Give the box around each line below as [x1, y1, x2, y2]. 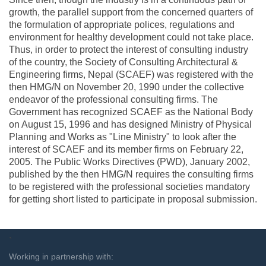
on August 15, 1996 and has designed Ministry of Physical [9, 119, 252, 129]
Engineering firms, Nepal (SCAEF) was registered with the [9, 69, 254, 80]
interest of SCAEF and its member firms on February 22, [9, 144, 243, 154]
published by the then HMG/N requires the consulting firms [9, 169, 254, 179]
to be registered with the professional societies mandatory [9, 181, 250, 192]
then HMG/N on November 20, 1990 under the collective [9, 81, 244, 92]
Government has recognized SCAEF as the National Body [9, 106, 253, 117]
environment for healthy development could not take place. [9, 31, 254, 42]
